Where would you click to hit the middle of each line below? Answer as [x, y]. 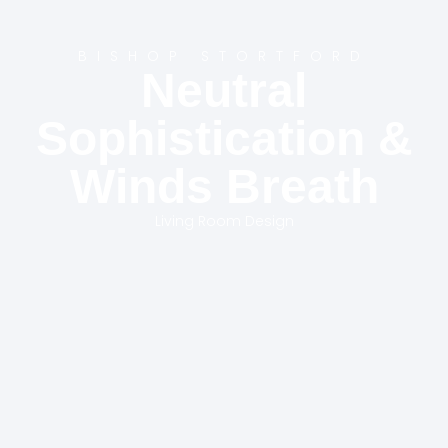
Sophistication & [224, 138]
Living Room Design [224, 220]
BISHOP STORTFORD [224, 55]
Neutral [224, 90]
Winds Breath [224, 186]
